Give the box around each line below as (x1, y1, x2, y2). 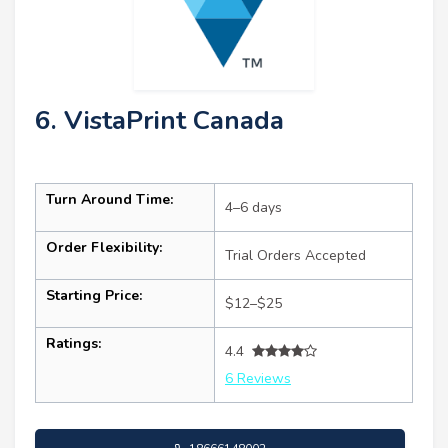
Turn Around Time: (46, 189, 173, 209)
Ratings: (46, 333, 101, 353)
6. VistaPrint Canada (35, 102, 284, 138)
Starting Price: (46, 285, 142, 305)
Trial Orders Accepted (225, 245, 366, 265)
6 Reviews (225, 368, 291, 388)
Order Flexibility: (46, 237, 162, 257)
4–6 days (225, 197, 282, 217)
